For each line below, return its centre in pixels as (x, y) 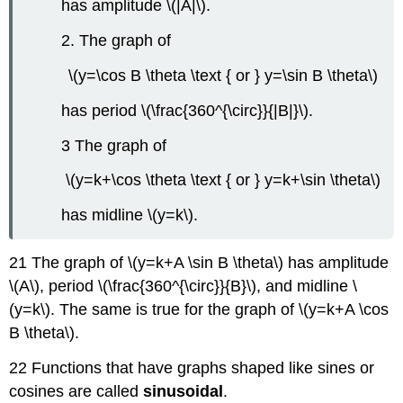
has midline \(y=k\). (130, 215)
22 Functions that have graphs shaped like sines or (192, 367)
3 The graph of (114, 145)
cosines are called (76, 391)
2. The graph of (116, 41)
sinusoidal (184, 391)
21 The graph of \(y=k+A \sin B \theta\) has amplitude (199, 262)
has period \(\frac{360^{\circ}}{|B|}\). (188, 110)
